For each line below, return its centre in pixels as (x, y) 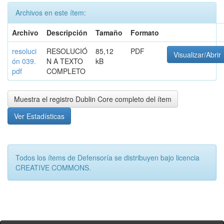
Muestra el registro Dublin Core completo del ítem (93, 99)
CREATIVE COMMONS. (53, 167)
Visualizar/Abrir (197, 54)
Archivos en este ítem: (51, 12)
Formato (145, 32)
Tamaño (109, 32)
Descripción (67, 32)
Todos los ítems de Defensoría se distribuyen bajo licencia (107, 157)
